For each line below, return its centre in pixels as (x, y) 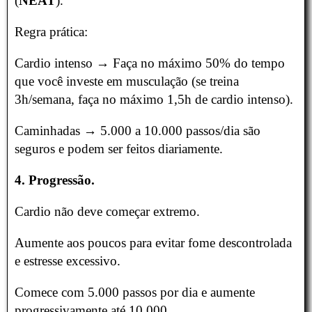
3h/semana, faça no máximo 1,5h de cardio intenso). (154, 100)
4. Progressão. (55, 180)
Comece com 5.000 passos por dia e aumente (135, 292)
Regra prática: (51, 32)
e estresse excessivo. (68, 261)
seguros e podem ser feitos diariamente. (119, 149)
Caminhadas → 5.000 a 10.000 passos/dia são (138, 131)
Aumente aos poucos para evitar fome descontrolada (153, 243)
